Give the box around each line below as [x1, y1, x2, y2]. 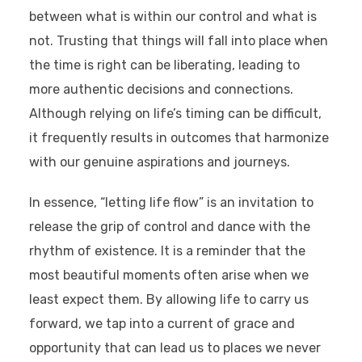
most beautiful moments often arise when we [28, 267, 309, 284]
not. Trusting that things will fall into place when [28, 33, 328, 49]
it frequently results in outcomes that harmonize [28, 130, 329, 146]
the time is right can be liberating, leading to [28, 57, 300, 74]
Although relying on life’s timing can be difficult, [28, 106, 322, 122]
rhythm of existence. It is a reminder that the [28, 243, 305, 259]
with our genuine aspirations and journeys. [28, 154, 293, 170]
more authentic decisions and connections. [28, 82, 293, 98]
